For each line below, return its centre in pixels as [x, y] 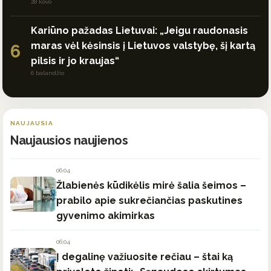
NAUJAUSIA [32, 123]
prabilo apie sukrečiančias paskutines [149, 200]
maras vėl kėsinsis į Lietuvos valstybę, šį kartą [143, 45]
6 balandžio [47, 73]
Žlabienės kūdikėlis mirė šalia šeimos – [151, 185]
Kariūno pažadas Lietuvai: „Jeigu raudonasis [139, 30]
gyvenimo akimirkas [106, 215]
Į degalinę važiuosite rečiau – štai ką [145, 256]
